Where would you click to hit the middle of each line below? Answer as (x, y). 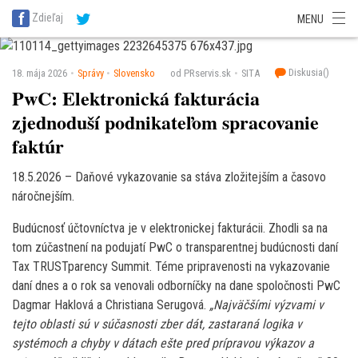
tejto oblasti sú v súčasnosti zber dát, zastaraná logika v (157, 324)
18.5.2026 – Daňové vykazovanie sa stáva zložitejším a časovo (169, 177)
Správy (90, 74)
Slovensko (135, 74)
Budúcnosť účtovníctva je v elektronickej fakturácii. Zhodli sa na (170, 228)
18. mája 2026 (40, 74)
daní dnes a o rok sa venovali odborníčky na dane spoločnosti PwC (176, 285)
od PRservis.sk (201, 74)
